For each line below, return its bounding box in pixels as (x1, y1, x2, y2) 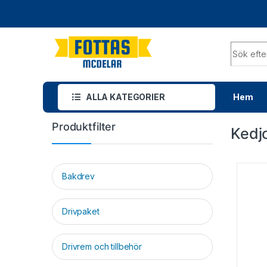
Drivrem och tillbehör (62, 241, 142, 252)
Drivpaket (62, 206, 100, 217)
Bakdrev (62, 171, 95, 182)
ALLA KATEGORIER (85, 92, 165, 103)
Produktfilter (52, 120, 116, 133)
